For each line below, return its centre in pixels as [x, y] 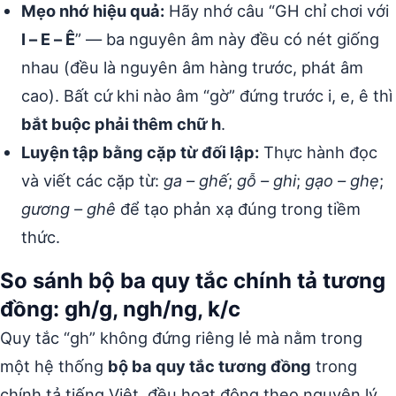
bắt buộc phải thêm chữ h [121, 123]
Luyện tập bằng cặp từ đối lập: [140, 152]
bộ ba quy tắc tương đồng [209, 366]
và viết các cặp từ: [92, 180]
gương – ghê [69, 208]
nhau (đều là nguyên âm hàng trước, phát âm [192, 67]
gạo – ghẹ [342, 180]
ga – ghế [196, 180]
